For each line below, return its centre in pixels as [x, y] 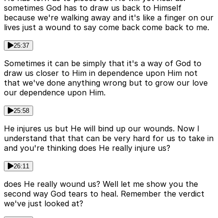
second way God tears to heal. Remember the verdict [104, 193]
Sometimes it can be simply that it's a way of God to [103, 63]
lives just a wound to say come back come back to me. [107, 27]
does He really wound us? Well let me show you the [101, 184]
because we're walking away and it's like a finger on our [109, 17]
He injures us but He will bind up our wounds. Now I [102, 128]
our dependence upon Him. [55, 92]
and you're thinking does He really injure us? [87, 148]
